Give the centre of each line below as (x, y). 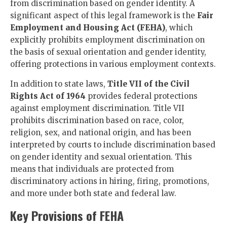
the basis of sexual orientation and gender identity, (108, 52)
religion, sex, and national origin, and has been (101, 133)
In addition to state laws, (59, 84)
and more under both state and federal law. (93, 193)
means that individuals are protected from (92, 169)
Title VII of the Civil (148, 84)
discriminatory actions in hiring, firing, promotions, (110, 181)
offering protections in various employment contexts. (113, 64)
